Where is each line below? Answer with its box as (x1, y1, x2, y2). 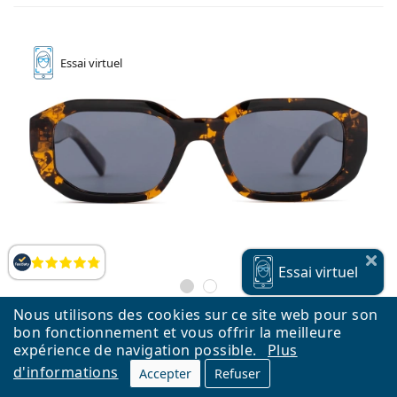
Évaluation (12, 261, 75, 278)
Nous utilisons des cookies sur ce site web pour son (13, 305, 378, 324)
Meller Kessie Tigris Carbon (107, 344, 290, 364)
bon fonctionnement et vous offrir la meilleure (13, 323, 342, 342)
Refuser (214, 365, 261, 382)
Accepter (139, 365, 192, 382)
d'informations (13, 362, 119, 382)
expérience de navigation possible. (13, 340, 261, 360)
